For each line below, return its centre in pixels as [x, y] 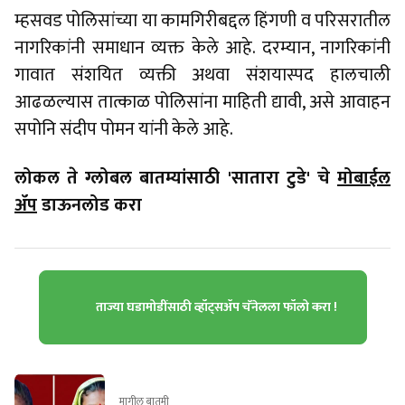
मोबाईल [364, 178]
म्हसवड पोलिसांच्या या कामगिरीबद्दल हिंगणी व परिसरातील [202, 21]
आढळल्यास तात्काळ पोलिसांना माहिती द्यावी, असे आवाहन [202, 102]
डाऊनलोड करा [89, 205]
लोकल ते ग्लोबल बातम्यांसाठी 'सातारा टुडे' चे [176, 178]
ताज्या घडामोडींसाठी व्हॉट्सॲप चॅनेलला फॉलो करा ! [216, 307]
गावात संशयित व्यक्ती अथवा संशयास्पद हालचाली [202, 75]
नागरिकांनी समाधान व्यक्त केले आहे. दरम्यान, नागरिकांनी [202, 48]
